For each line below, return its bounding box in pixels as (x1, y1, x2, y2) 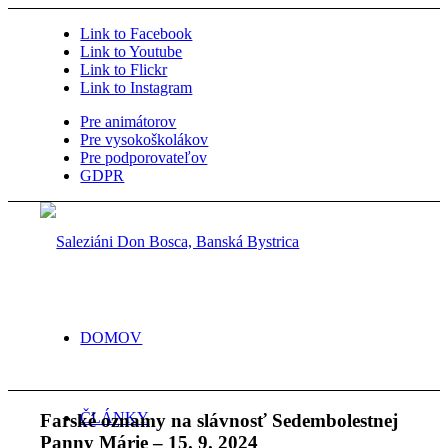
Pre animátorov (80, 113, 177, 130)
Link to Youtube (80, 43, 183, 60)
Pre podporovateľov (80, 149, 208, 166)
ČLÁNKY (80, 409, 150, 426)
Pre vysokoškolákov (80, 131, 209, 148)
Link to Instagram (80, 79, 193, 96)
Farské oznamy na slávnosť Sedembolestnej (40, 409, 399, 431)
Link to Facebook (80, 25, 193, 42)
